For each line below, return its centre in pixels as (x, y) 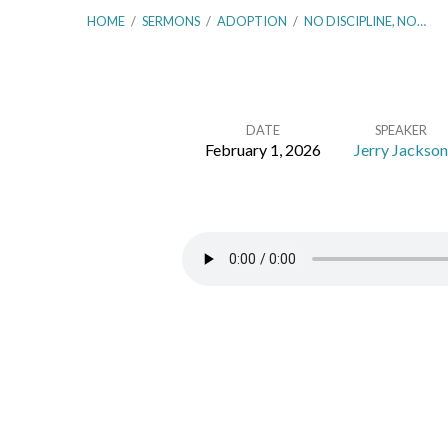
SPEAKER (401, 130)
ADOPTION (252, 21)
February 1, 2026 (263, 149)
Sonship (161, 351)
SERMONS (171, 21)
